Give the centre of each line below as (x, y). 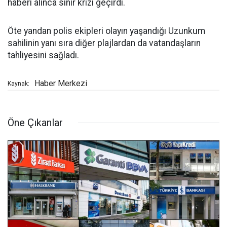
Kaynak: (18, 84)
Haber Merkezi (61, 84)
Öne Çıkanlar (35, 123)
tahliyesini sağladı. (43, 55)
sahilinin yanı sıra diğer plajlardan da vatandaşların (104, 43)
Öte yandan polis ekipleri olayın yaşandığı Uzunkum (106, 31)
